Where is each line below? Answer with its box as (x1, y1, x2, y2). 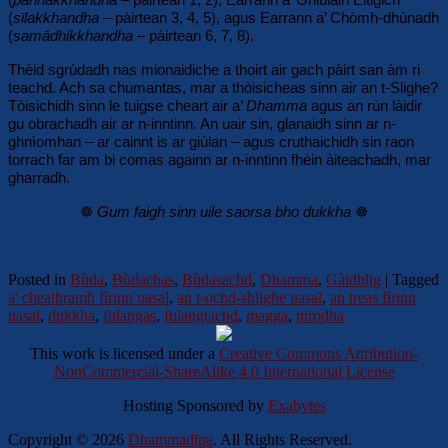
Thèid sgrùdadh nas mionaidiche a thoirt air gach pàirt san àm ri (8, 60, 420, 78)
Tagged (392, 270, 439, 288)
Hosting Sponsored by (122, 396, 268, 414)
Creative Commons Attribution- (219, 344, 418, 362)
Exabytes (267, 396, 326, 414)
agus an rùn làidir (307, 96, 422, 114)
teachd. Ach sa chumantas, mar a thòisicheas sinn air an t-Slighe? (8, 78, 438, 96)
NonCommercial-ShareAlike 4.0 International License (53, 362, 395, 380)
